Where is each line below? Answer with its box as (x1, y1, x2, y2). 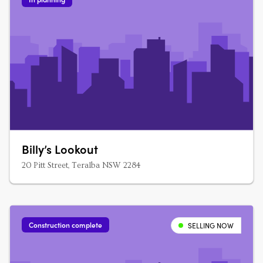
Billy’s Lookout (22, 140, 98, 157)
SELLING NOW (188, 220, 234, 231)
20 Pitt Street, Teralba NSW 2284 (22, 161, 141, 170)
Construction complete (29, 220, 102, 230)
